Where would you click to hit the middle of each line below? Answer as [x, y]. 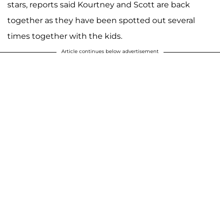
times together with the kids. [65, 36]
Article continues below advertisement [110, 51]
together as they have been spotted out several [101, 20]
